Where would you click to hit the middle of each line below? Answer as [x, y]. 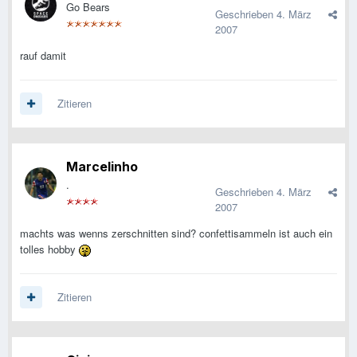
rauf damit [43, 56]
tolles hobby [49, 249]
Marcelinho [102, 167]
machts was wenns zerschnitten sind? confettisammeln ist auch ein [176, 233]
